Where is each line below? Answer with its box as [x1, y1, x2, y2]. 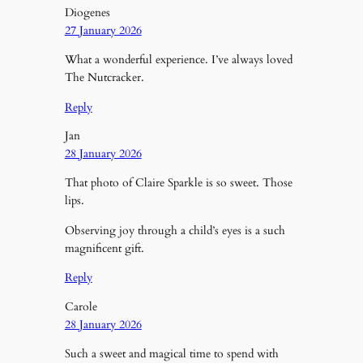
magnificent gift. [64, 240, 144, 256]
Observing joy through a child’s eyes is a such [64, 222, 285, 238]
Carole [64, 298, 97, 314]
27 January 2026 [64, 22, 142, 38]
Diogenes [64, 4, 110, 20]
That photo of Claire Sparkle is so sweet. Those [64, 175, 293, 191]
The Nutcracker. [64, 70, 144, 86]
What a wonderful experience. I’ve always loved [64, 52, 293, 68]
